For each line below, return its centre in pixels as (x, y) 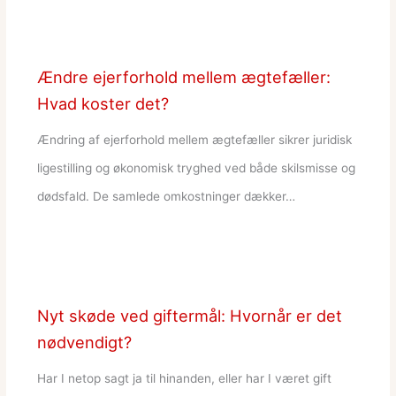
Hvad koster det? (103, 103)
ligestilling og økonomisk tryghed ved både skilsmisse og (196, 168)
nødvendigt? (84, 343)
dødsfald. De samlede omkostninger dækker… (166, 196)
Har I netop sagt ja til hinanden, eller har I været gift (184, 378)
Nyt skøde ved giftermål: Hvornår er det (189, 316)
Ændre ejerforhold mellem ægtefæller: (183, 76)
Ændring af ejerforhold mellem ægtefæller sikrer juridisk (194, 139)
